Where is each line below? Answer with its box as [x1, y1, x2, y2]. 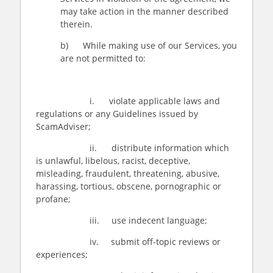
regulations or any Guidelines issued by [36, 108, 198, 119]
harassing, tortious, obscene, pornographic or [36, 180, 221, 192]
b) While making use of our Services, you [60, 40, 237, 51]
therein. [60, 18, 95, 30]
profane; [36, 193, 73, 205]
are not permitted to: [60, 52, 148, 64]
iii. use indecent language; [36, 214, 210, 226]
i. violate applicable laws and [36, 95, 220, 107]
